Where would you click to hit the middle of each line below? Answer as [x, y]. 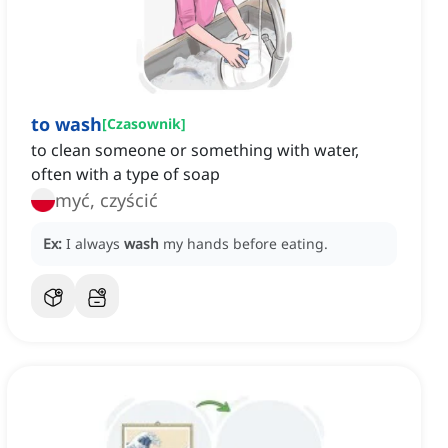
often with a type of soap [125, 174]
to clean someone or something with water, [195, 150]
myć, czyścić [106, 200]
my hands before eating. [245, 244]
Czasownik [144, 124]
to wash [66, 124]
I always [95, 244]
